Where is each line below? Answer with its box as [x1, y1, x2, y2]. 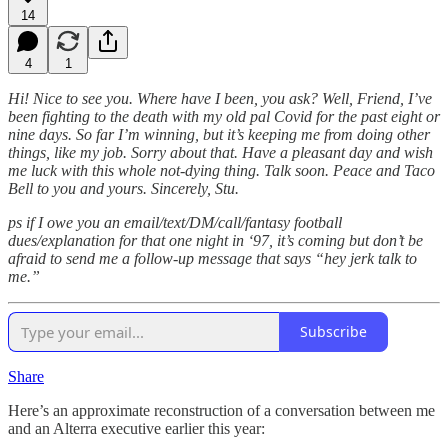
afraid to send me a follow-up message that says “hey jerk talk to [8, 249, 417, 267]
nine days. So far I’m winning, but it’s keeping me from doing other [8, 125, 430, 143]
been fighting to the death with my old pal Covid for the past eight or [8, 107, 440, 125]
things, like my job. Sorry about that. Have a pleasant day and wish [8, 143, 433, 161]
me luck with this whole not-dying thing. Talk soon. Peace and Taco [8, 161, 435, 179]
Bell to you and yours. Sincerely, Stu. [8, 179, 239, 197]
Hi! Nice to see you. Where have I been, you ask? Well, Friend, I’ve [8, 89, 432, 107]
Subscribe [300, 322, 367, 342]
